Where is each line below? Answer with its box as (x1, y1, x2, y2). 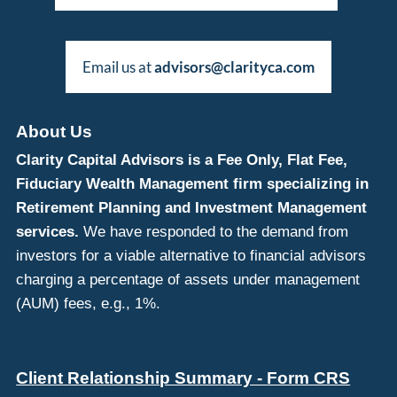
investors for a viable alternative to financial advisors (16, 246, 367, 264)
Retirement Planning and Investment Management (16, 198, 368, 216)
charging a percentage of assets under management (16, 270, 361, 288)
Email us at (82, 58, 154, 77)
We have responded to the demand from (79, 222, 349, 240)
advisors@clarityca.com (154, 58, 315, 77)
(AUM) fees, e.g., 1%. (16, 294, 166, 312)
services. (16, 222, 80, 240)
